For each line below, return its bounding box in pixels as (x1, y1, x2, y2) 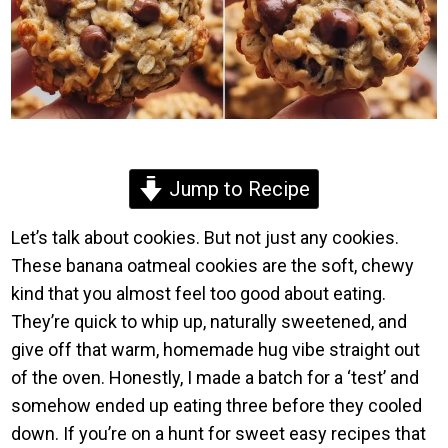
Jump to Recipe (164, 176, 310, 201)
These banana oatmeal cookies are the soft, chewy (11, 254, 415, 276)
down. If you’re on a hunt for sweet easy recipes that (11, 422, 427, 444)
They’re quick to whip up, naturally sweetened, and (11, 310, 408, 332)
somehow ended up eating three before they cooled (11, 394, 423, 416)
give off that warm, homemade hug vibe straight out (11, 338, 421, 360)
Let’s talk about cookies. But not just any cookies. (11, 226, 400, 248)
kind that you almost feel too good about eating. (11, 282, 387, 304)
